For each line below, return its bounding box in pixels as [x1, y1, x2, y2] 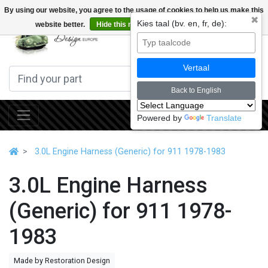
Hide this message [96, 20, 160, 29]
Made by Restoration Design [14, 255, 111, 265]
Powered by [137, 113, 184, 123]
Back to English [171, 86, 221, 95]
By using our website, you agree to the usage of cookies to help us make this [4, 6, 264, 14]
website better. [35, 20, 87, 29]
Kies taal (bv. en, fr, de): [137, 19, 227, 28]
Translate [206, 113, 242, 123]
